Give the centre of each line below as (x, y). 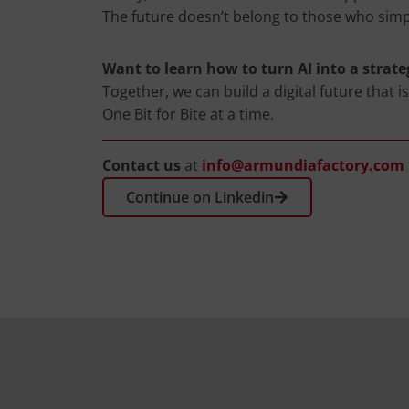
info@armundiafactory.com (303, 165)
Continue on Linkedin (200, 197)
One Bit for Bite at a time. (188, 114)
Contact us (142, 165)
